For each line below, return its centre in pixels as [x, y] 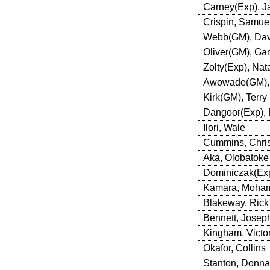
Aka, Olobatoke [236, 157]
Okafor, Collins [234, 248]
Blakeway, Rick [236, 202]
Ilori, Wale [224, 127]
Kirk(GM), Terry [235, 97]
